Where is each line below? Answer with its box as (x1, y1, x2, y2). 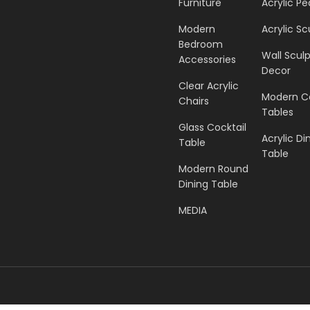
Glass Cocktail (179, 120, 247, 135)
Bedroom (179, 37, 224, 52)
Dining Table (179, 177, 239, 192)
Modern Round (179, 162, 249, 176)
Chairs (179, 94, 210, 109)
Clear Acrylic (179, 79, 239, 93)
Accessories (179, 53, 237, 67)
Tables (262, 105, 294, 120)
